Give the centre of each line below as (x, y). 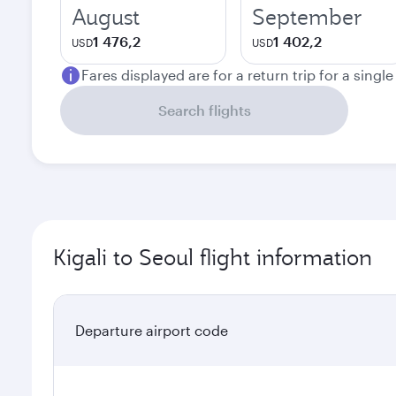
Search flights (204, 110)
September (307, 17)
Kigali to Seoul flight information (213, 257)
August (106, 17)
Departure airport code (152, 330)
